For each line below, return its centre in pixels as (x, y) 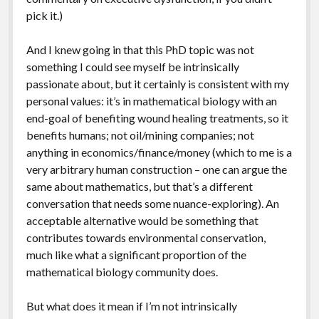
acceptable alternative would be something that (142, 220)
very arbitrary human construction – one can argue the (156, 169)
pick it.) (44, 15)
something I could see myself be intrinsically (132, 66)
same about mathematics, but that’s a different (139, 186)
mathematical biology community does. (122, 271)
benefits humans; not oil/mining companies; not (140, 135)
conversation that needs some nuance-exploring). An (152, 203)
